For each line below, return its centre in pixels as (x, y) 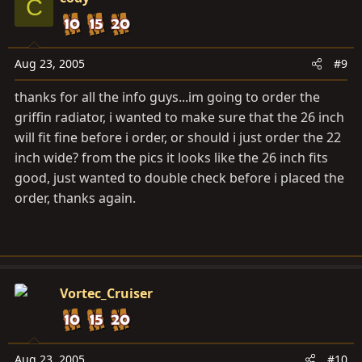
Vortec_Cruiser (106, 293)
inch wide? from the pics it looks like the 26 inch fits (171, 158)
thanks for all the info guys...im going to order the (167, 97)
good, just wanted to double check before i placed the (179, 178)
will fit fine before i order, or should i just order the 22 (178, 137)
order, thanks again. (75, 198)
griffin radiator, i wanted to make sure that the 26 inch (179, 117)
